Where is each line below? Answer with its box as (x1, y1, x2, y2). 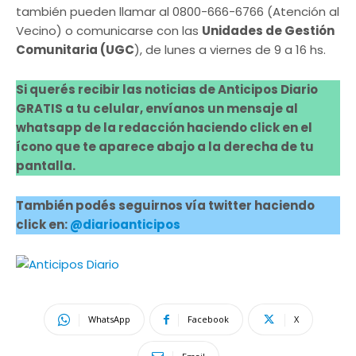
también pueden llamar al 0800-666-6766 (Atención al (16, 3, 339, 20)
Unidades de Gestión (202, 22, 335, 39)
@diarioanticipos (70, 216, 180, 233)
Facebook (187, 313, 229, 325)
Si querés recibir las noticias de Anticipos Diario (16, 81, 318, 98)
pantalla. (16, 157, 75, 174)
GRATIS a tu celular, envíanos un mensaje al (16, 100, 298, 117)
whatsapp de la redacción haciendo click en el (16, 119, 312, 136)
